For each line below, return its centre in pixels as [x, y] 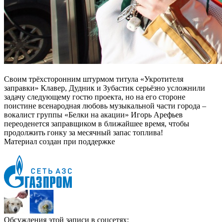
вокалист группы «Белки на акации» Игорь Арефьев [93, 114]
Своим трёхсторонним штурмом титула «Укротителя [94, 79]
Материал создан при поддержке [59, 141]
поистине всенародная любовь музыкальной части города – [105, 106]
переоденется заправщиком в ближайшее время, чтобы [97, 123]
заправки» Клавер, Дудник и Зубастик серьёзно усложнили [105, 88]
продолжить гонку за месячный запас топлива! [83, 132]
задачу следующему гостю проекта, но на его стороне [95, 97]
